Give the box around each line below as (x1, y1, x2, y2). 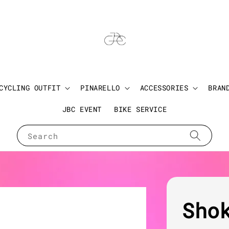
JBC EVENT (62, 104, 102, 114)
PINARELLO (80, 83, 120, 93)
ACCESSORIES (140, 83, 189, 93)
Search (28, 131, 58, 142)
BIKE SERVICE (114, 104, 167, 114)
